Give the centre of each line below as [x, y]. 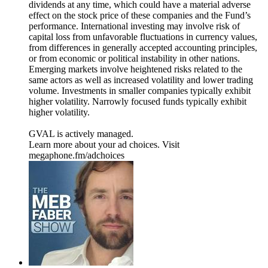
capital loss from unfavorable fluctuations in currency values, [143, 36]
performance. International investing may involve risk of [134, 26]
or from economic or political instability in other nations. [134, 58]
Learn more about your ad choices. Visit [104, 144]
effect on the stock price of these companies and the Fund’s [140, 15]
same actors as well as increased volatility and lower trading [141, 80]
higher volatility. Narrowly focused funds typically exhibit [138, 101]
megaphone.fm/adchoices [77, 155]
